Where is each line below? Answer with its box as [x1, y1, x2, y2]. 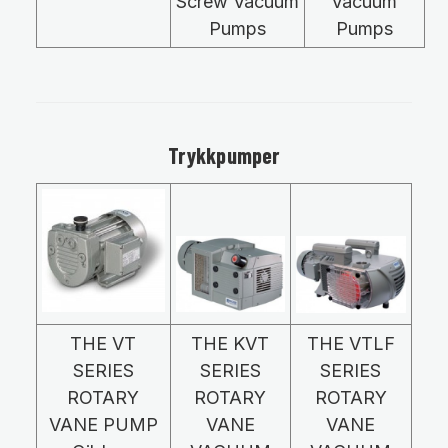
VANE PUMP [48, 414, 158, 436]
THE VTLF [306, 333, 395, 355]
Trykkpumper [168, 140, 280, 169]
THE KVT [191, 333, 270, 355]
